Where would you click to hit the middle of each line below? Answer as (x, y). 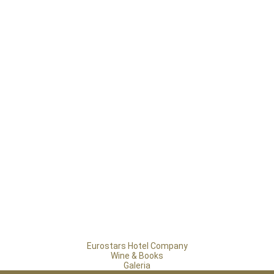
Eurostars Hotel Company (137, 246)
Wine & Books (137, 256)
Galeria (137, 265)
